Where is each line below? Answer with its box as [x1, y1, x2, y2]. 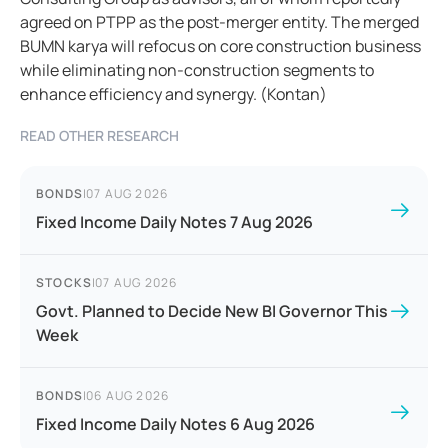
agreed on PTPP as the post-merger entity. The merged [20, 11, 419, 34]
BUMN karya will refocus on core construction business [20, 35, 421, 58]
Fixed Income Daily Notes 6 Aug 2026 [36, 413, 315, 436]
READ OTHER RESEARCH [20, 126, 179, 146]
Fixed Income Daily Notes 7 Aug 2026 [36, 211, 313, 234]
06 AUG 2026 [86, 387, 170, 405]
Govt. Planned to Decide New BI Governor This [36, 300, 388, 323]
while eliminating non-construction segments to [20, 59, 374, 82]
